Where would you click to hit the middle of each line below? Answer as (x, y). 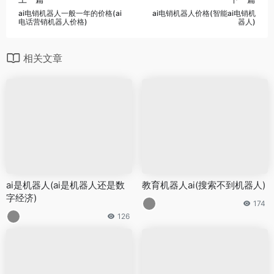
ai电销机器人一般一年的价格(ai (70, 13)
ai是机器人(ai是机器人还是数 (65, 185)
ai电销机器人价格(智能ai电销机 (204, 13)
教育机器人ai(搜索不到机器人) (204, 185)
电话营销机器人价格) (53, 21)
